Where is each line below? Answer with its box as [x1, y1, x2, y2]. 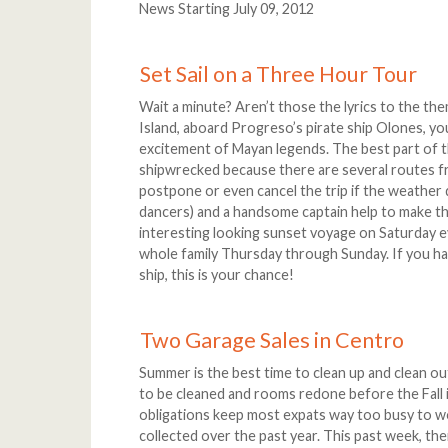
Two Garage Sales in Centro [140, 326, 405, 353]
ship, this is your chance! [139, 266, 295, 284]
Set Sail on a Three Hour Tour [140, 60, 418, 87]
